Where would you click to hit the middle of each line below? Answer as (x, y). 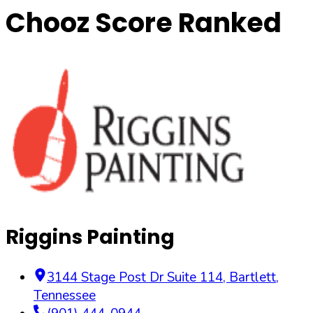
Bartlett (253, 278)
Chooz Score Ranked (144, 23)
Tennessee (65, 296)
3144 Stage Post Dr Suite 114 (135, 278)
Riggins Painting (90, 236)
